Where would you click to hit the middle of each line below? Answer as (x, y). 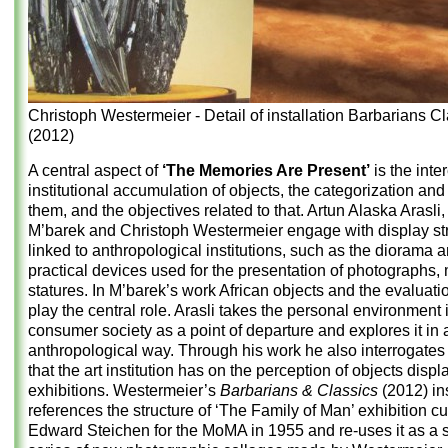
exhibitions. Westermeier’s (124, 390)
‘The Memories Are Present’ (266, 170)
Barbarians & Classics (299, 390)
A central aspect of (95, 170)
